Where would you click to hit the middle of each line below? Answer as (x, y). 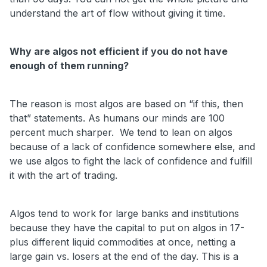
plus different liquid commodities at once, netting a (122, 242)
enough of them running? (69, 65)
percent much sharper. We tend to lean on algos (121, 132)
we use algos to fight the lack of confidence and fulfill (131, 161)
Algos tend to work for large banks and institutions (124, 213)
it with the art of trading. (66, 175)
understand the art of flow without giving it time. (117, 13)
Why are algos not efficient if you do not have (119, 51)
